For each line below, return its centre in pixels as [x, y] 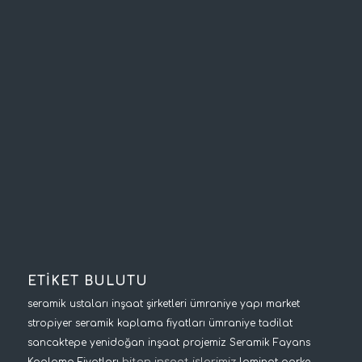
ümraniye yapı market [244, 304]
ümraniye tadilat [250, 324]
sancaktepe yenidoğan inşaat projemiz [126, 343]
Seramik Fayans [269, 343]
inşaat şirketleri [149, 304]
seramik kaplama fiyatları [140, 324]
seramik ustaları [67, 304]
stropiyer [49, 324]
